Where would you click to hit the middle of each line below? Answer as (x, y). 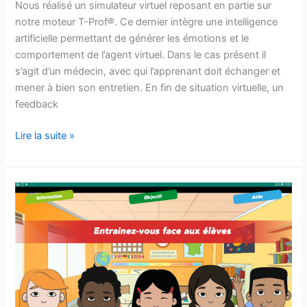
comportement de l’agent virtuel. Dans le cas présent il (141, 54)
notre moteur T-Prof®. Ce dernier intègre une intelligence (147, 22)
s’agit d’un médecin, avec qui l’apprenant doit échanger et (148, 71)
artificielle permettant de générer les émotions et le (132, 38)
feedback (37, 104)
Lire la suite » (45, 135)
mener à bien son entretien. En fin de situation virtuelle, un (150, 87)
